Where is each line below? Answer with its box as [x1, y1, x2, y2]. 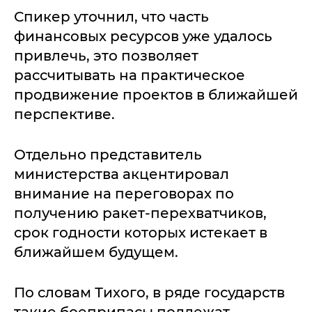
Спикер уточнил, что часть [14, 8, 209, 25]
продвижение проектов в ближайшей [14, 86, 298, 103]
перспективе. [14, 106, 115, 123]
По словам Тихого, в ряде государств [14, 284, 285, 301]
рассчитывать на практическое [14, 67, 245, 84]
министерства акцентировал [14, 166, 229, 182]
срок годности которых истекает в [14, 224, 267, 241]
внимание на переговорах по [14, 185, 234, 202]
